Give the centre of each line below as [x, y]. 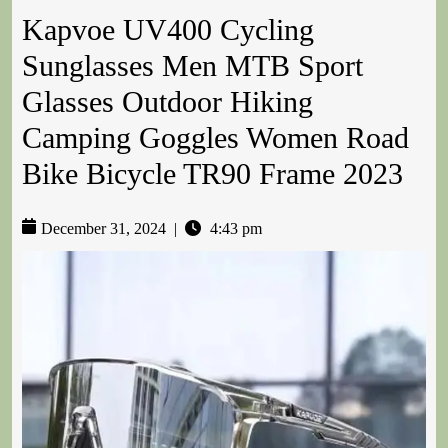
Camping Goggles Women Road [215, 138]
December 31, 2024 [103, 229]
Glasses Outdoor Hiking [167, 102]
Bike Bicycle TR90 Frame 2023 [212, 174]
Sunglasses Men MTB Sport [192, 66]
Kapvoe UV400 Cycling [168, 30]
